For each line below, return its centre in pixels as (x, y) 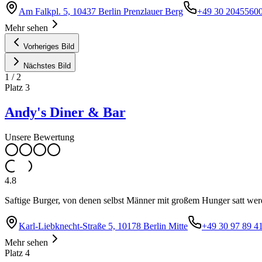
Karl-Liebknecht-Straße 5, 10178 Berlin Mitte (103, 226)
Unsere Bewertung (39, 137)
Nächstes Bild (47, 66)
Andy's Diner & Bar (65, 113)
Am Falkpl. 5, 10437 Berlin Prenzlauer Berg (101, 12)
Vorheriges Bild (49, 47)
